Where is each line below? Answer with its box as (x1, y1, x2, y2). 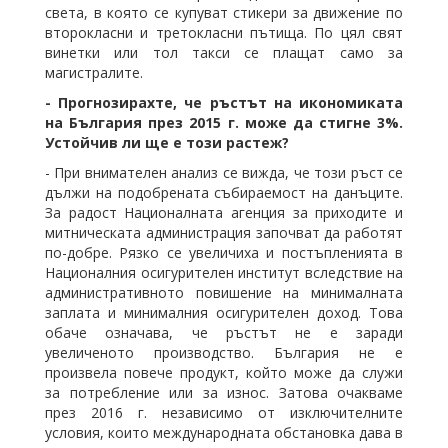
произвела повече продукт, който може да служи (45, 362, 403, 382)
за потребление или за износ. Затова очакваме (45, 382, 403, 402)
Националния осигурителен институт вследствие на (45, 262, 403, 282)
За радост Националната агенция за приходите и (45, 202, 403, 222)
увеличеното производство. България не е (45, 342, 403, 362)
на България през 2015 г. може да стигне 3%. (45, 112, 403, 132)
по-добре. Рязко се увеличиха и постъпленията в (45, 242, 403, 262)
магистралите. (45, 62, 143, 82)
